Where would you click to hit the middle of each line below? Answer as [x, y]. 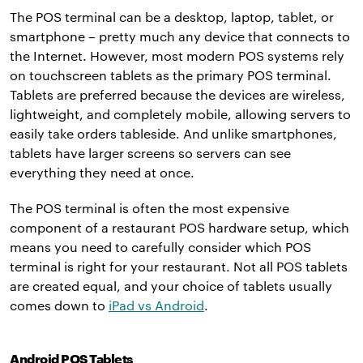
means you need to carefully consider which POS [160, 247]
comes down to [59, 305]
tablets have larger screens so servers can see [150, 153]
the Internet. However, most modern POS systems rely [177, 56]
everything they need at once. [102, 173]
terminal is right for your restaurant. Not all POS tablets [179, 267]
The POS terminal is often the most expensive [149, 208]
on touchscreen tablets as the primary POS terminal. [171, 75]
